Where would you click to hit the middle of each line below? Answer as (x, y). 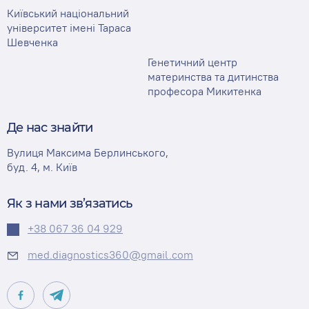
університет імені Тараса (69, 28)
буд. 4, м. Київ (42, 167)
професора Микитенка (205, 91)
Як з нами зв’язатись (69, 203)
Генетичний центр (192, 62)
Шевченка (32, 42)
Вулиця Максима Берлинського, (88, 152)
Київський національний (68, 13)
